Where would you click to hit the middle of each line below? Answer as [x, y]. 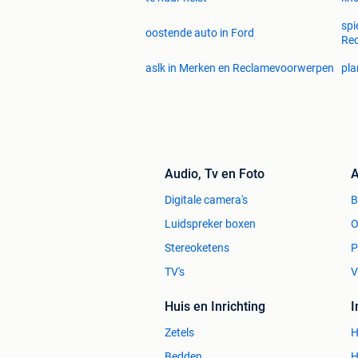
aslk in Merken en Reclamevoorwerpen [240, 68]
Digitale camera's [206, 200]
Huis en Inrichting [215, 307]
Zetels [179, 333]
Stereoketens [197, 248]
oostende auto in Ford [200, 33]
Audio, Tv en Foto [215, 174]
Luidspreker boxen [210, 224]
